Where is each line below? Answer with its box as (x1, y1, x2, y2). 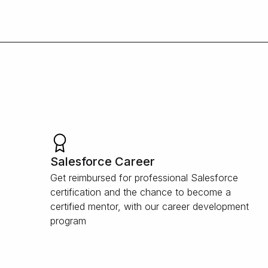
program (50, 215, 87, 227)
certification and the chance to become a (50, 186, 232, 198)
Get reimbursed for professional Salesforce (50, 172, 239, 184)
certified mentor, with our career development (50, 200, 249, 212)
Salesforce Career (50, 154, 156, 169)
